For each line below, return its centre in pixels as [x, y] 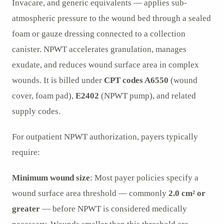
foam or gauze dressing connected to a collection [99, 34]
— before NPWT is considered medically [113, 209]
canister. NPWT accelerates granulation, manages [99, 49]
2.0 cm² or [187, 193]
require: [26, 152]
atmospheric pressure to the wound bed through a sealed [111, 18]
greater [26, 209]
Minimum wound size [51, 178]
